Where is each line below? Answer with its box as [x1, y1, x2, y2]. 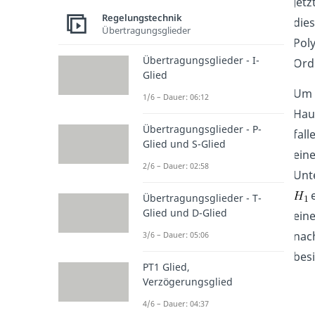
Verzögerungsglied [142, 275, 233, 289]
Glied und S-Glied [142, 137, 226, 151]
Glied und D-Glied [142, 206, 227, 220]
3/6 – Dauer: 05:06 [142, 229, 209, 240]
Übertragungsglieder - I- [142, 53, 259, 67]
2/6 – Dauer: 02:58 [142, 160, 209, 172]
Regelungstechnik [101, 11, 182, 24]
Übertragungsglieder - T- [142, 191, 262, 205]
